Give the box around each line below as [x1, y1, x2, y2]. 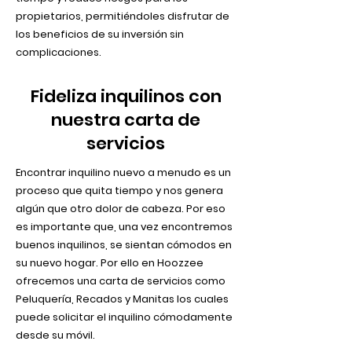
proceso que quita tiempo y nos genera [16, 183, 223, 198]
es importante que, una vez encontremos [16, 219, 233, 234]
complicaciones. [16, 45, 101, 60]
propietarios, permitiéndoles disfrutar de [16, 9, 229, 24]
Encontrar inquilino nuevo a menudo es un [16, 165, 231, 180]
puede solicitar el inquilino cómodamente [16, 310, 233, 324]
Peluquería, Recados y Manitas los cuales [16, 291, 229, 306]
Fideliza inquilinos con [30, 84, 222, 108]
